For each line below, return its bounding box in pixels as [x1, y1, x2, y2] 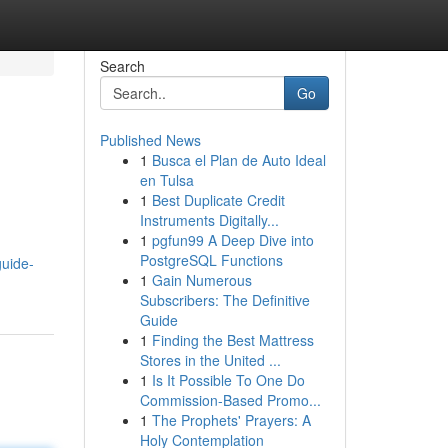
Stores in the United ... [139, 350, 281, 370]
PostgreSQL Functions [139, 250, 283, 270]
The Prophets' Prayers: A [151, 410, 311, 430]
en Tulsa [139, 170, 194, 190]
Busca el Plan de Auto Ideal [151, 150, 326, 170]
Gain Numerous [151, 270, 252, 290]
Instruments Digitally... [139, 210, 279, 230]
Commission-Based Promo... [139, 390, 321, 410]
